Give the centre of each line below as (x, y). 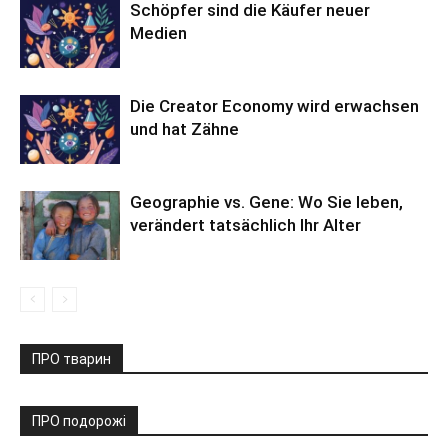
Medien (158, 32)
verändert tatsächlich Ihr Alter (245, 224)
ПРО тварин (71, 358)
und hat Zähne (184, 128)
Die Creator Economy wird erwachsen (274, 105)
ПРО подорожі (79, 420)
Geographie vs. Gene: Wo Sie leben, (266, 201)
